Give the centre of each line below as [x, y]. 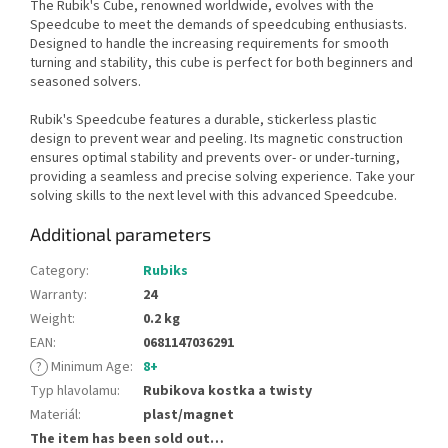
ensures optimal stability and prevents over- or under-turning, [215, 157]
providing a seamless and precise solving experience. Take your [222, 176]
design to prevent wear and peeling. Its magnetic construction [216, 138]
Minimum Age [89, 366]
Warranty [57, 294]
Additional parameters [120, 233]
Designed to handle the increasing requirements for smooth [209, 43]
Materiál [54, 414]
